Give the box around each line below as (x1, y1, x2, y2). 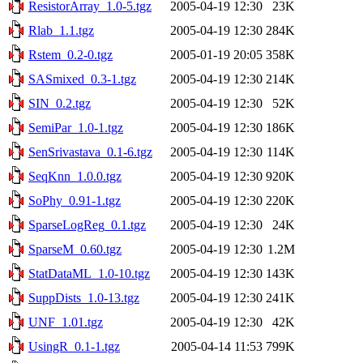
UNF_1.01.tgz (28, 314, 103, 329)
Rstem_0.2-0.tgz (28, 47, 113, 62)
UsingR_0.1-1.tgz (28, 339, 120, 353)
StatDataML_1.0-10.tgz (28, 266, 150, 280)
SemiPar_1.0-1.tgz (28, 120, 123, 135)
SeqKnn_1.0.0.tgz (28, 169, 122, 183)
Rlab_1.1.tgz (28, 23, 94, 37)
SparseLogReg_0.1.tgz (28, 217, 146, 232)
